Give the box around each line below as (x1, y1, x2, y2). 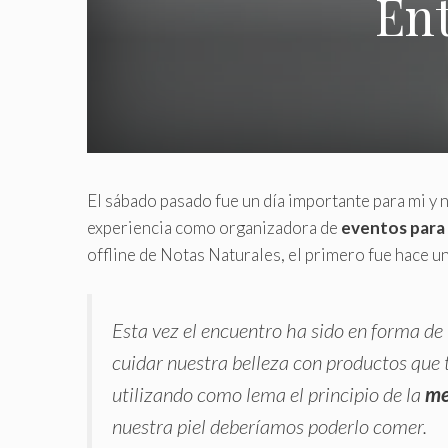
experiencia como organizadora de (87, 217, 341, 238)
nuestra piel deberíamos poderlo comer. (112, 413, 427, 438)
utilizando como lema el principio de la (112, 381, 425, 406)
